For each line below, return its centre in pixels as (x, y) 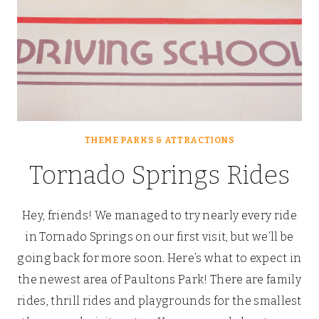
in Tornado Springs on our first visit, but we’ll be (159, 237)
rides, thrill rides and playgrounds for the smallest (159, 301)
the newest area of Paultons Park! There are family (159, 280)
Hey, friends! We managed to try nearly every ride (159, 216)
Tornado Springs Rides (159, 176)
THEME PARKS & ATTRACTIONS (159, 141)
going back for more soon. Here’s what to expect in (159, 258)
